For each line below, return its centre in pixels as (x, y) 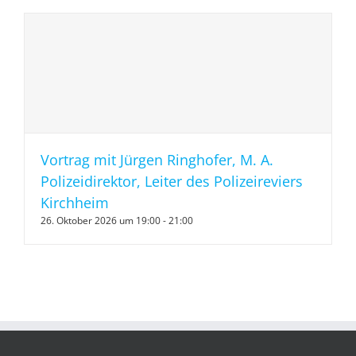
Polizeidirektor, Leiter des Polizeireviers (172, 181)
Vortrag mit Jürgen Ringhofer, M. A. (157, 159)
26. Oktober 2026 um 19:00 (101, 220)
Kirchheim (75, 202)
